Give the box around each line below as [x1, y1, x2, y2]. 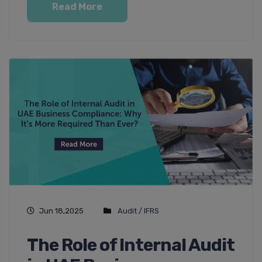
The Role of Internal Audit [27, 234, 235, 256]
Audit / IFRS [118, 206, 159, 215]
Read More [52, 1, 102, 13]
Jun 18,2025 [39, 206, 84, 215]
